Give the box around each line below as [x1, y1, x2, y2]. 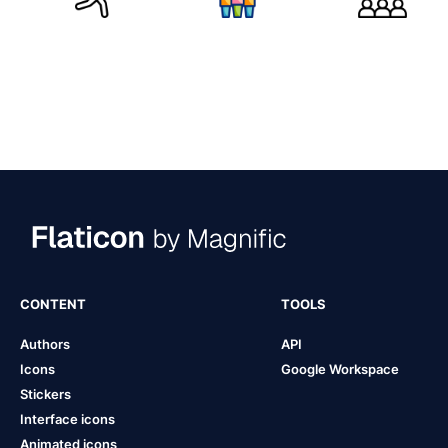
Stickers [20, 385, 71, 402]
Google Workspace [280, 360, 399, 377]
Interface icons [20, 410, 115, 427]
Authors [20, 335, 70, 352]
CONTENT [20, 295, 86, 312]
